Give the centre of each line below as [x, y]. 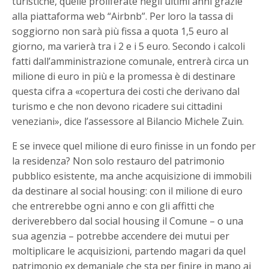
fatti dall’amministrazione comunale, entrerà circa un [131, 61]
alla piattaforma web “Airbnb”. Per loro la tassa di [123, 16]
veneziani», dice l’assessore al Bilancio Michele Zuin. [128, 121]
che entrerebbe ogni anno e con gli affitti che [113, 206]
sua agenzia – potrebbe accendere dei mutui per [121, 236]
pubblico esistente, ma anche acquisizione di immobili [132, 176]
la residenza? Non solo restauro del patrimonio [119, 161]
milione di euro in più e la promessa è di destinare [124, 76]
